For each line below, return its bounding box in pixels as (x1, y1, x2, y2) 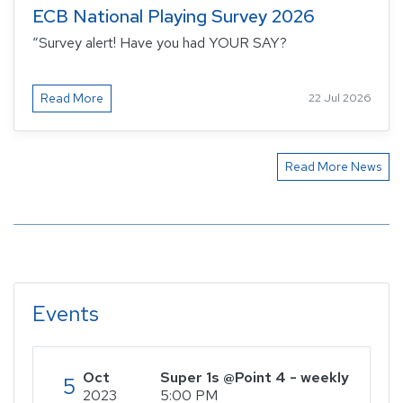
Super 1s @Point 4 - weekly (160, 367, 349, 387)
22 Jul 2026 (309, 90, 371, 106)
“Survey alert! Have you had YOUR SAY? (32, 32, 287, 52)
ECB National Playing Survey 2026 (32, 4, 315, 28)
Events (32, 299, 99, 327)
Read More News (285, 157, 381, 175)
